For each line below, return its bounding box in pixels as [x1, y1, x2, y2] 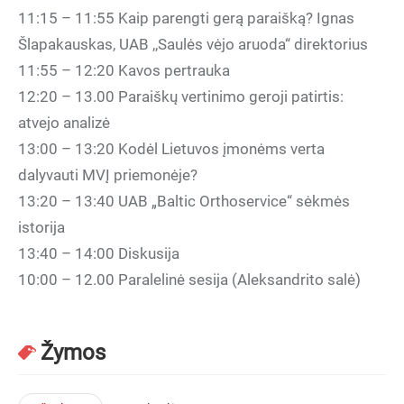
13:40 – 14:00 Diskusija [18, 244, 179, 262]
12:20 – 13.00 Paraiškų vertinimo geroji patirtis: [18, 87, 344, 106]
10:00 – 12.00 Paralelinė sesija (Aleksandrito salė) [18, 271, 361, 289]
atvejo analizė [18, 114, 110, 132]
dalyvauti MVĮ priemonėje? [18, 166, 197, 184]
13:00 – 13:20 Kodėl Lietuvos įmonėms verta [18, 140, 325, 158]
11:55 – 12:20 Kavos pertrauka [18, 61, 230, 79]
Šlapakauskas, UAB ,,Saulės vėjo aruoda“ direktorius [18, 35, 368, 53]
